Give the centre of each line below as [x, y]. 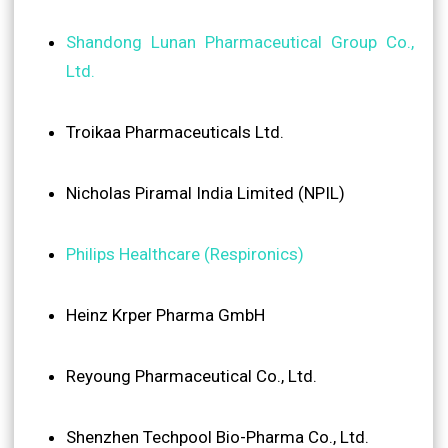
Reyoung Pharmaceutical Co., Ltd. [191, 375]
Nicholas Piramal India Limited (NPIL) [205, 192]
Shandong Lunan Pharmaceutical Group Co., [240, 41]
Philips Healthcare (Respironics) [185, 253]
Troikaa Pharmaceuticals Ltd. [175, 131]
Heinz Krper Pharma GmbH [165, 314]
